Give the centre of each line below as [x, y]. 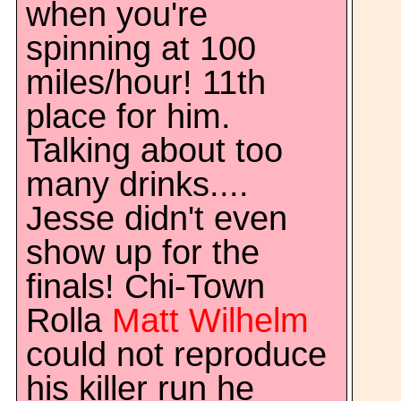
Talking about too [154, 150]
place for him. [128, 116]
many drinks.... [137, 184]
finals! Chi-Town [145, 286]
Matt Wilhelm [210, 320]
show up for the [143, 252]
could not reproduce [176, 354]
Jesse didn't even [157, 218]
